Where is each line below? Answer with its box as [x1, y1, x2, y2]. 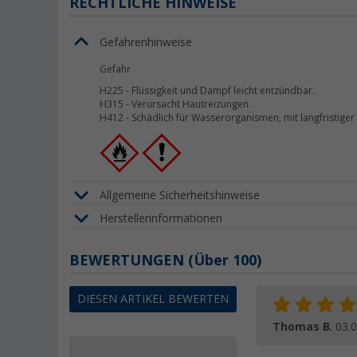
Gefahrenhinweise [100, 35, 192, 49]
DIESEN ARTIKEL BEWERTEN [77, 292, 229, 306]
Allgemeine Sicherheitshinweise [100, 188, 260, 202]
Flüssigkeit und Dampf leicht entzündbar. [131, 85, 315, 97]
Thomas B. [273, 320, 335, 334]
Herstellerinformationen [100, 211, 222, 225]
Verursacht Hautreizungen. [131, 99, 251, 111]
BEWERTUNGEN [69, 252, 188, 269]
